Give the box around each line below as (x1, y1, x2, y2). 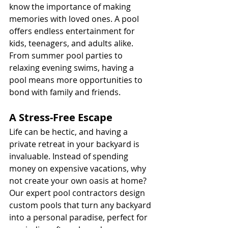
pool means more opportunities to (9, 74, 145, 85)
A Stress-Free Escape (9, 110, 112, 124)
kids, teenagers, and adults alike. (9, 37, 135, 49)
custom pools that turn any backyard (9, 199, 153, 211)
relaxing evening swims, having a (9, 62, 136, 73)
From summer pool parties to (9, 49, 125, 61)
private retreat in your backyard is (9, 138, 141, 150)
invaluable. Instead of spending (9, 150, 130, 162)
